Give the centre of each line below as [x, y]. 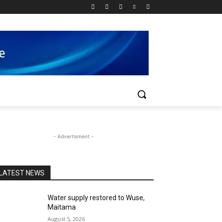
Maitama [63, 207]
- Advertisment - [73, 136]
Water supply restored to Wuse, [96, 198]
